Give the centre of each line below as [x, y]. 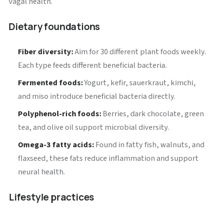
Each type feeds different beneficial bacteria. [93, 65]
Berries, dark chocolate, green [153, 114]
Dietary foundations [54, 27]
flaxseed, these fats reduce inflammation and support [108, 158]
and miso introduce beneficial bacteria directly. [97, 96]
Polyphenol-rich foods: [60, 114]
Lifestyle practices [51, 197]
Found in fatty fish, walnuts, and [149, 145]
